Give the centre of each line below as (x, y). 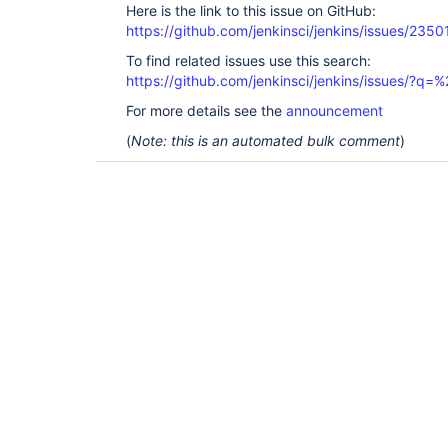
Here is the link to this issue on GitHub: (251, 10)
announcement (334, 110)
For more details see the (206, 110)
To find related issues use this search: (248, 60)
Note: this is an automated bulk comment (265, 140)
